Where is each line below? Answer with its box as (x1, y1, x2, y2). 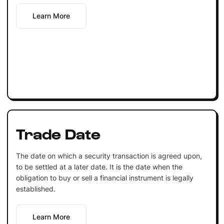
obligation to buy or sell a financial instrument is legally (15, 173, 193, 182)
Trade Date (15, 123, 100, 142)
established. (15, 184, 55, 193)
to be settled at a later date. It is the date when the (15, 162, 182, 171)
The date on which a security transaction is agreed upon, (15, 151, 202, 160)
